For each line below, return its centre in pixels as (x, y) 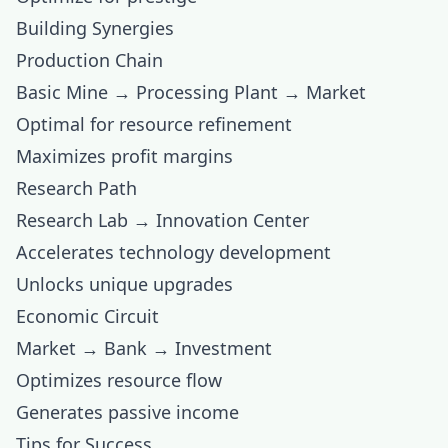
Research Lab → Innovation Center (162, 220)
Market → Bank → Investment (144, 348)
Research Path (76, 188)
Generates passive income (127, 412)
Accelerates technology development (173, 252)
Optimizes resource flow (119, 380)
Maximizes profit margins (124, 156)
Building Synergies (95, 28)
